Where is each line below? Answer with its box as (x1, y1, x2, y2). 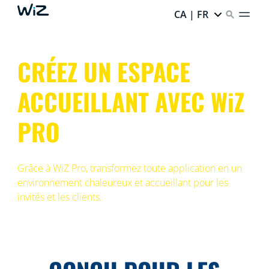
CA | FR (174, 8, 209, 21)
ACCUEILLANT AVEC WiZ (17, 83, 244, 119)
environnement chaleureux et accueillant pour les (17, 176, 228, 189)
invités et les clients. (17, 190, 104, 204)
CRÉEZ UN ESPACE (17, 53, 190, 89)
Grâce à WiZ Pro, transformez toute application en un (17, 162, 242, 175)
